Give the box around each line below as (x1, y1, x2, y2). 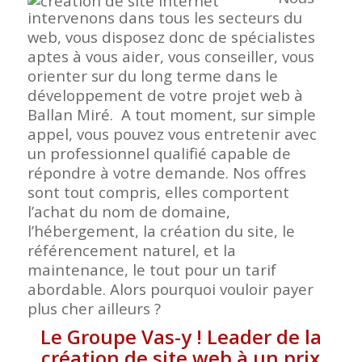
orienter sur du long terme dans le (27, 65, 278, 86)
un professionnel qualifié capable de (27, 143, 291, 164)
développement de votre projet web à (27, 85, 303, 106)
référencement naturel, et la (27, 240, 236, 261)
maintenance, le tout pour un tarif (27, 259, 276, 280)
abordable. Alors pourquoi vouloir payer (27, 279, 314, 300)
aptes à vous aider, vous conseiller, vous (27, 46, 314, 67)
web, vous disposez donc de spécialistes (27, 27, 315, 48)
